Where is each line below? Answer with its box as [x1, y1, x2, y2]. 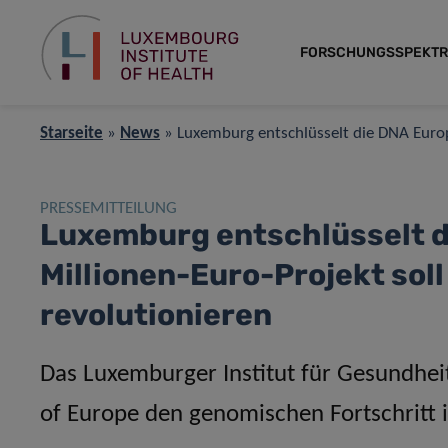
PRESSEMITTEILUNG [40, 200, 177, 217]
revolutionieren [40, 297, 272, 333]
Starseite [40, 125, 103, 142]
